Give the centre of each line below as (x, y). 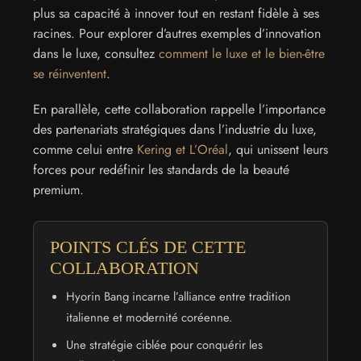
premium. (58, 189)
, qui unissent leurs (278, 149)
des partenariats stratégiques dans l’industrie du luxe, (175, 129)
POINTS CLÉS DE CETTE (147, 247)
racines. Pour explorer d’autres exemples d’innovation (177, 34)
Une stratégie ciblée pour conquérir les (164, 344)
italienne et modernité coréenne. (149, 318)
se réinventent (70, 74)
